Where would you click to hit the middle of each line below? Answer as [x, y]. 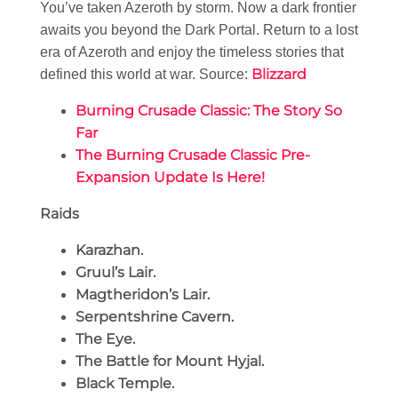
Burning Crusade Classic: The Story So [209, 111]
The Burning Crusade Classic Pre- [193, 155]
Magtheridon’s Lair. [143, 295]
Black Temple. [125, 384]
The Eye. [105, 339]
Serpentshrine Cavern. [155, 317]
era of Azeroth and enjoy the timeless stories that [192, 52]
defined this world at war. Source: [146, 75]
